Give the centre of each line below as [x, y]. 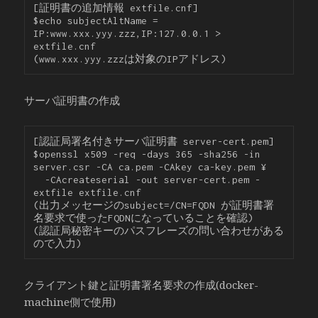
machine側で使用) [70, 302]
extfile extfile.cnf [88, 193]
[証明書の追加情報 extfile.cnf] [116, 8]
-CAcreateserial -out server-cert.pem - [147, 180]
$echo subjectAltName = [96, 21]
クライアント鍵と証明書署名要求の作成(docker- [142, 285]
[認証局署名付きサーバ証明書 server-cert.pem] [154, 142]
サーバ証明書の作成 [72, 100]
